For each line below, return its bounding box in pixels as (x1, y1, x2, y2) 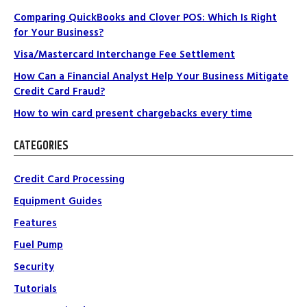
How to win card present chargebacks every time (14, 106, 252, 121)
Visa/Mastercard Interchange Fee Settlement (14, 47, 235, 62)
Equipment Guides (14, 193, 102, 208)
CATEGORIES (14, 137, 69, 156)
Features (14, 215, 57, 230)
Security (14, 259, 54, 274)
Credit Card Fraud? (14, 84, 105, 99)
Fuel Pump (14, 237, 63, 252)
